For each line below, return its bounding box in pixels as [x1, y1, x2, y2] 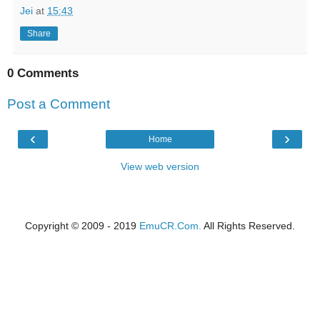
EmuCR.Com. [139, 219, 201, 231]
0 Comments [7, 66, 79, 80]
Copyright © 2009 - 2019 [25, 219, 139, 231]
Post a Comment [7, 96, 110, 112]
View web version [121, 160, 199, 172]
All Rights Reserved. [201, 219, 295, 231]
